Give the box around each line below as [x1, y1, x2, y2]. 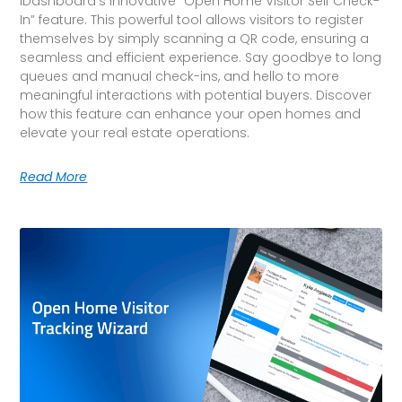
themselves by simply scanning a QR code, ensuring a [20, 29, 370, 48]
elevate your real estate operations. [20, 123, 250, 142]
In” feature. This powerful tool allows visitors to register [20, 10, 364, 29]
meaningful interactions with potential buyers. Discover [20, 85, 372, 104]
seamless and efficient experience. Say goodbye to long [20, 48, 382, 66]
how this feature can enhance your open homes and [20, 104, 362, 123]
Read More [20, 167, 88, 186]
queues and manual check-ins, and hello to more [20, 66, 340, 85]
